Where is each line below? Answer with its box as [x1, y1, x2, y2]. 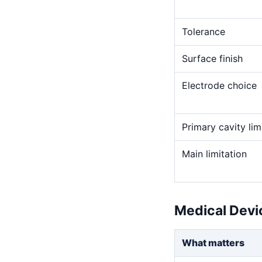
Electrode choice [182, 80, 257, 91]
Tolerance [182, 26, 225, 37]
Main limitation [182, 148, 247, 160]
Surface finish [182, 53, 243, 64]
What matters [182, 237, 244, 249]
